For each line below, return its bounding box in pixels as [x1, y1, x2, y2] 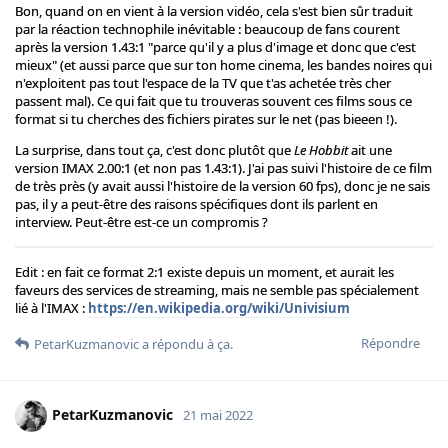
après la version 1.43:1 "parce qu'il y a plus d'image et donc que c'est [15, 38, 416, 57]
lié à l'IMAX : [15, 299, 88, 318]
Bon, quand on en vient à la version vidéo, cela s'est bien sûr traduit [15, 2, 413, 21]
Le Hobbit [294, 141, 348, 160]
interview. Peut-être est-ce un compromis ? [15, 213, 268, 232]
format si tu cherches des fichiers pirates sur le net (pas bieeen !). [15, 110, 397, 129]
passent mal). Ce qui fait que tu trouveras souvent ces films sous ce [15, 92, 412, 111]
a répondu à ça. [139, 335, 233, 354]
